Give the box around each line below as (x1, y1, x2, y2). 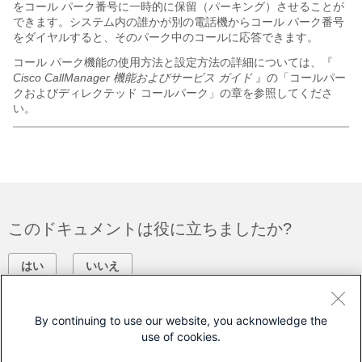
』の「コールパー (252, 71, 346, 84)
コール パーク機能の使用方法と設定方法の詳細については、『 (13, 56, 333, 69)
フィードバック (20, 301, 111, 314)
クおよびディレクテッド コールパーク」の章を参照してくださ (13, 86, 333, 99)
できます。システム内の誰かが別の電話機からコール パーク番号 (13, 15, 344, 28)
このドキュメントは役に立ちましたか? (8, 220, 292, 238)
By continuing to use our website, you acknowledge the (35, 314, 327, 327)
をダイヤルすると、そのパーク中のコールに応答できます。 (13, 31, 318, 44)
